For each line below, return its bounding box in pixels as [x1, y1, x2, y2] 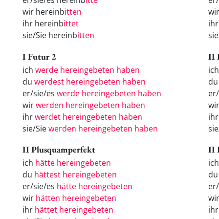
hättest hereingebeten [34, 169, 117, 180]
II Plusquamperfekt [22, 144, 95, 155]
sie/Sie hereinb [22, 30, 77, 41]
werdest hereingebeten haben [34, 76, 146, 87]
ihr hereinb [22, 18, 64, 29]
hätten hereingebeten [36, 193, 116, 204]
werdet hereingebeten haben [35, 111, 142, 122]
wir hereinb [22, 6, 65, 18]
